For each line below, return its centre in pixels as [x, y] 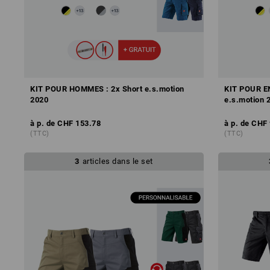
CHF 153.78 [79, 123]
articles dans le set [118, 161]
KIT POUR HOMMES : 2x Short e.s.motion [107, 89]
